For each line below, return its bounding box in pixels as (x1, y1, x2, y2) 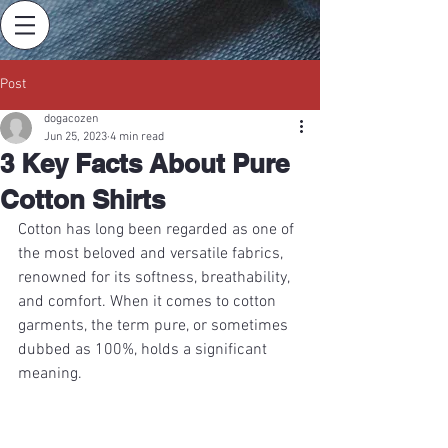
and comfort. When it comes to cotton (18, 292, 280, 312)
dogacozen (44, 112, 98, 126)
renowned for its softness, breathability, (18, 268, 293, 288)
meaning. (18, 364, 82, 384)
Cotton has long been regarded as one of (18, 220, 298, 240)
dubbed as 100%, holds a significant (18, 340, 271, 360)
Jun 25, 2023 (44, 130, 107, 144)
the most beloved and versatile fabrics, (18, 244, 287, 264)
